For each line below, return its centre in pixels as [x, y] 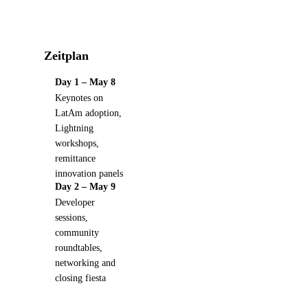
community [77, 233]
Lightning [74, 129]
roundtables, [79, 248]
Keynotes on [79, 98]
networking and [85, 263]
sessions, [71, 218]
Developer [75, 203]
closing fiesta [80, 278]
